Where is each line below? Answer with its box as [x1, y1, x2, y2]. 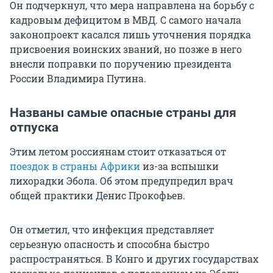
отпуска [10, 120, 58, 135]
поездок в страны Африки [10, 160, 140, 173]
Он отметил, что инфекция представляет [10, 223, 214, 236]
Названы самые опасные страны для [10, 105, 236, 121]
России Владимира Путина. [10, 72, 146, 85]
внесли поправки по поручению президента [10, 57, 232, 71]
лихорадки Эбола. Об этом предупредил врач [10, 174, 233, 188]
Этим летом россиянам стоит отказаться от [10, 145, 226, 158]
